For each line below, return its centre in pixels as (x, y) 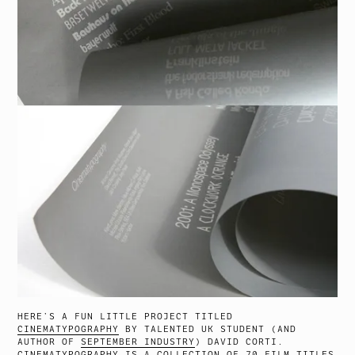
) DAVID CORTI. (240, 342)
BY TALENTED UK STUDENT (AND (208, 329)
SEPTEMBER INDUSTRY (138, 342)
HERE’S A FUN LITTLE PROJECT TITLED (126, 316)
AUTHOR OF (50, 342)
